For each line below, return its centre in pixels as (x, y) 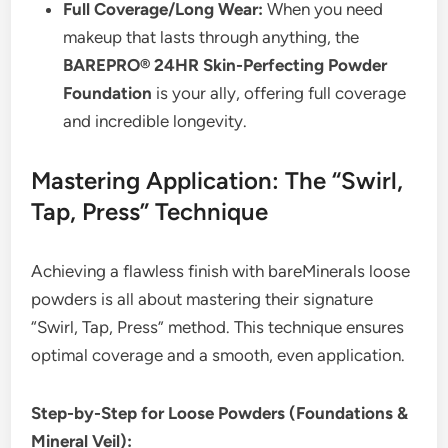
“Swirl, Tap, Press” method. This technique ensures (218, 327)
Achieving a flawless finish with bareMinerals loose (221, 271)
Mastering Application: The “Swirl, (217, 181)
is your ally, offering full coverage (279, 93)
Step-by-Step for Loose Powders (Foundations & (220, 413)
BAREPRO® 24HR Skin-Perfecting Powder (225, 65)
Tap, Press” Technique (150, 212)
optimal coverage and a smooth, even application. (218, 355)
